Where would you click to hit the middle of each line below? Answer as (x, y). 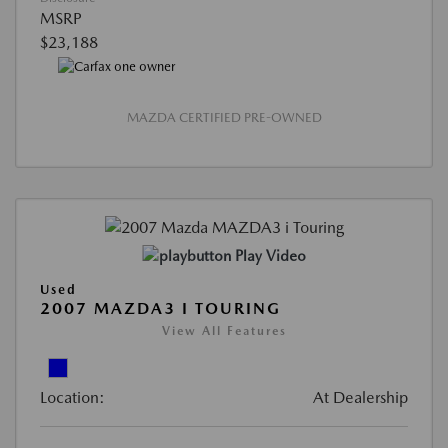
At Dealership (360, 398)
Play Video (270, 256)
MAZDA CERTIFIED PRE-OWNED (224, 117)
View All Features (224, 331)
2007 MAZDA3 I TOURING (160, 309)
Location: (72, 398)
